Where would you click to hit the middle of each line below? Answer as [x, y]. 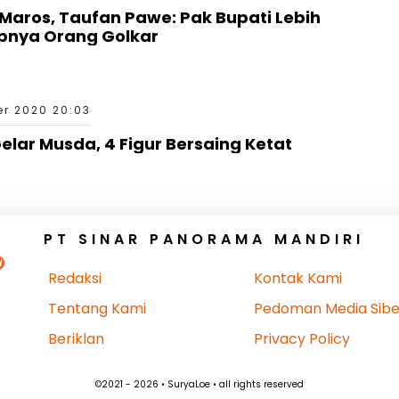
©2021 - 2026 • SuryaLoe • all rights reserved [199, 384]
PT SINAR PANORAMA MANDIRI [204, 239]
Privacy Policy [301, 338]
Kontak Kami [297, 278]
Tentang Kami [97, 308]
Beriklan [76, 338]
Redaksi [75, 278]
